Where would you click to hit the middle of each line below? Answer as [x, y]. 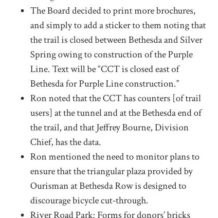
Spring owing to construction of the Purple [112, 55]
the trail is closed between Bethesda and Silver [117, 40]
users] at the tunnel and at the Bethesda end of [116, 113]
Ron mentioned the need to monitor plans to [115, 157]
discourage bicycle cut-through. [90, 201]
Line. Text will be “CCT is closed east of [105, 69]
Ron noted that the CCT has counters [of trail [116, 99]
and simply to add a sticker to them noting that [118, 26]
